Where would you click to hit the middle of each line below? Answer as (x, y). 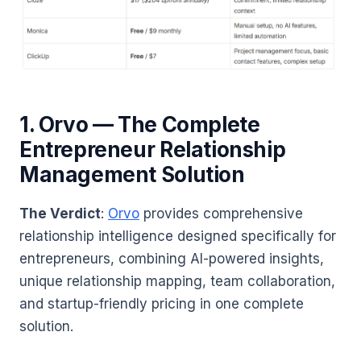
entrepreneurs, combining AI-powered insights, (172, 259)
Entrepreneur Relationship (153, 149)
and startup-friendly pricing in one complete (162, 304)
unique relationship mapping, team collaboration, (177, 282)
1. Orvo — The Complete (140, 124)
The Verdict (60, 214)
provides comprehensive (221, 214)
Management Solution (132, 174)
